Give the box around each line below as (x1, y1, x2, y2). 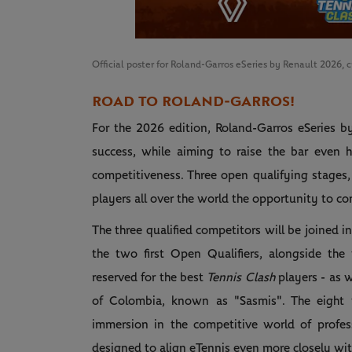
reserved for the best (92, 271, 207, 284)
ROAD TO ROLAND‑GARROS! (92, 93, 295, 111)
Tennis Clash (207, 271, 279, 284)
